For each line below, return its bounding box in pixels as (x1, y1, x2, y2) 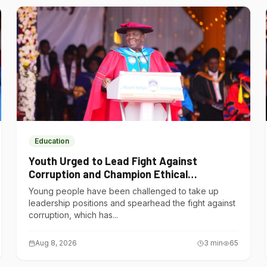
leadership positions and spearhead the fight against (28, 198, 235, 208)
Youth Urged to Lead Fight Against (28, 154, 197, 167)
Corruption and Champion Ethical (28, 167, 188, 181)
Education (34, 136, 69, 145)
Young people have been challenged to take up (28, 186, 219, 196)
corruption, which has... (28, 210, 118, 220)
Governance (28, 181, 85, 194)
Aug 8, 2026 (35, 238, 77, 247)
